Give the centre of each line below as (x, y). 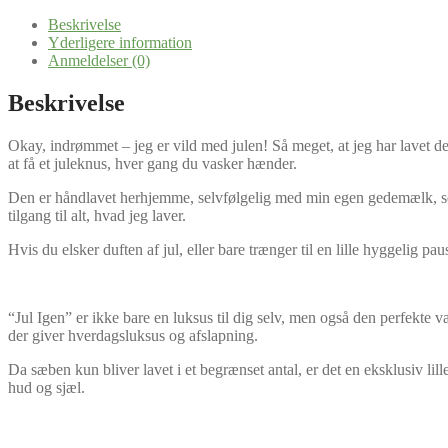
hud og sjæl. (46, 387)
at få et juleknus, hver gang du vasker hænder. (152, 163)
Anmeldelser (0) (99, 60)
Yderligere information (120, 42)
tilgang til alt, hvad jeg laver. (97, 215)
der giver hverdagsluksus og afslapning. (133, 335)
